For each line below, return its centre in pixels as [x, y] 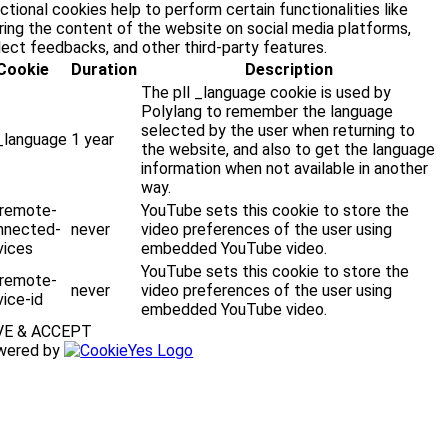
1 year [93, 140]
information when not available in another [285, 169]
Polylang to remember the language [267, 112]
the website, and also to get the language [288, 150]
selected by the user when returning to [278, 131]
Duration [104, 70]
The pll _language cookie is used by [266, 93]
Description [288, 70]
